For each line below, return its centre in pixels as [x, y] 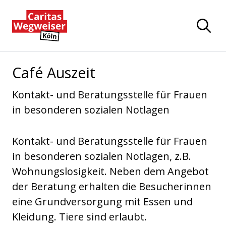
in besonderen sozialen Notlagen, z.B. [102, 156]
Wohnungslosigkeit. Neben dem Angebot [110, 171]
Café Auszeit [54, 72]
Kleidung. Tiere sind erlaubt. [79, 216]
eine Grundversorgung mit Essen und [102, 201]
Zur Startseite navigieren [71, 17]
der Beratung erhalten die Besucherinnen [112, 186]
